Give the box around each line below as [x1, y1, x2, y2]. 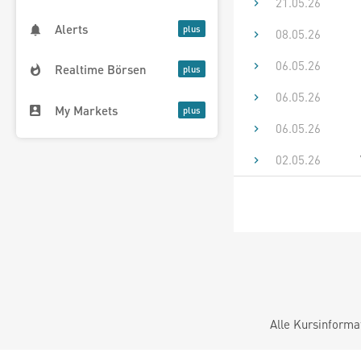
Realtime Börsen [55, 61, 147, 78]
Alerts [55, 21, 88, 38]
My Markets [55, 102, 118, 118]
